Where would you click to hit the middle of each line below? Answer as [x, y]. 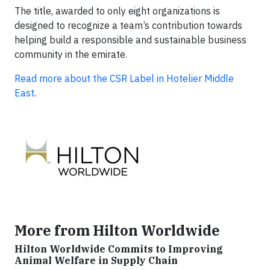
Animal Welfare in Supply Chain [96, 260]
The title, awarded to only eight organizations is [117, 11]
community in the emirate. [71, 54]
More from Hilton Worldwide [117, 230]
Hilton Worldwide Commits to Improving [119, 249]
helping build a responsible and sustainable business [130, 40]
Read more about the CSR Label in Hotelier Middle [124, 78]
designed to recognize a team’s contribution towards [128, 25]
